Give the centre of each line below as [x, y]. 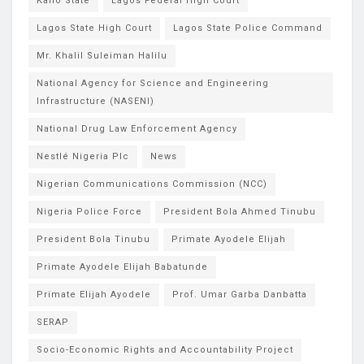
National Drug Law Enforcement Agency [137, 128]
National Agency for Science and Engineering [153, 83]
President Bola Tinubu [93, 239]
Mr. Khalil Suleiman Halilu [102, 55]
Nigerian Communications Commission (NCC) [152, 184]
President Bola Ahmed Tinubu [240, 211]
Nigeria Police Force [89, 211]
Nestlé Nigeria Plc [83, 156]
